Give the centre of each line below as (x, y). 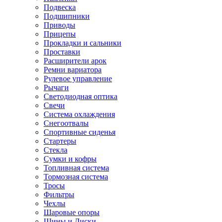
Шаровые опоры (72, 212)
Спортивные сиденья (80, 132)
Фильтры (59, 194)
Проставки (62, 52)
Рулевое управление (78, 78)
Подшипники (67, 16)
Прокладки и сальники (83, 43)
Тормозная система (76, 176)
